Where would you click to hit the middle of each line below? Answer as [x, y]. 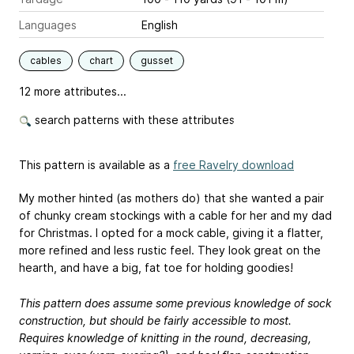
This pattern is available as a [96, 164]
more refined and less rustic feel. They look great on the [170, 250]
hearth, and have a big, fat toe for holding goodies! [156, 267]
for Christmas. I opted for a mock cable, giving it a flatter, [171, 232]
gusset [157, 60]
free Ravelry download [233, 164]
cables [46, 60]
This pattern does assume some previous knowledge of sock [175, 303]
